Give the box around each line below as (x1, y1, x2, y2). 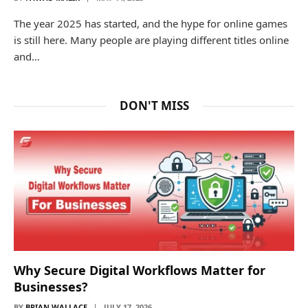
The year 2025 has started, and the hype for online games (14, 16, 287, 30)
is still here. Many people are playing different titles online (14, 32, 289, 47)
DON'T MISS (119, 97, 189, 113)
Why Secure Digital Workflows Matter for (14, 261, 265, 278)
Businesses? (14, 278, 88, 295)
